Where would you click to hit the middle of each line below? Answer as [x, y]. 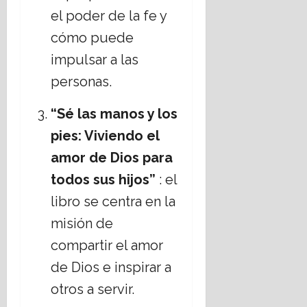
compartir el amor [107, 246]
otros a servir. [93, 290]
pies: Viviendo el [105, 136]
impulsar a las [95, 60]
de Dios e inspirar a [111, 268]
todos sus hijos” [103, 180]
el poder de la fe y [109, 16]
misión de [82, 224]
